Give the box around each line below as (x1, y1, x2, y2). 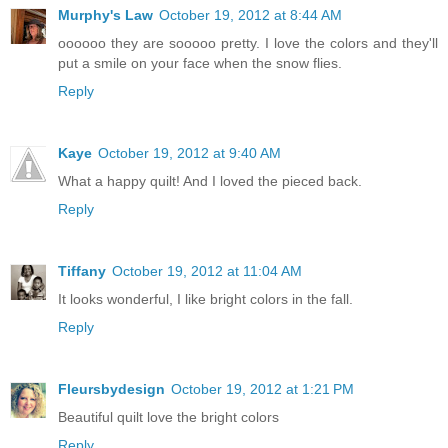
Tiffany (58, 262, 106, 279)
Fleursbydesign (58, 380, 165, 397)
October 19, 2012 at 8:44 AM (159, 6, 342, 23)
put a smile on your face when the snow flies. (58, 54, 342, 71)
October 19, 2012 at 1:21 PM (171, 380, 354, 397)
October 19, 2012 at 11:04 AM (112, 262, 302, 279)
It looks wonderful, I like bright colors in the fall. (58, 290, 353, 307)
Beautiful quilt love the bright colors (58, 408, 279, 425)
